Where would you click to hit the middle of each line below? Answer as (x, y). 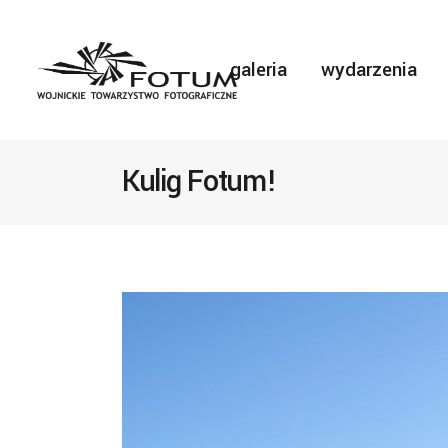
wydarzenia (368, 70)
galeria (258, 70)
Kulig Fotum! (199, 181)
